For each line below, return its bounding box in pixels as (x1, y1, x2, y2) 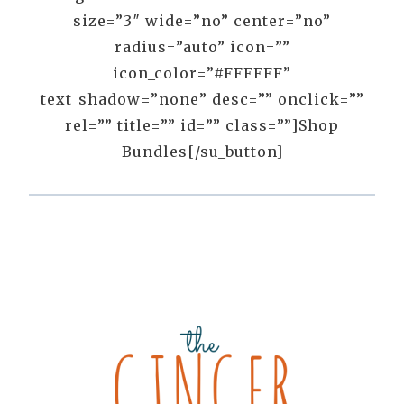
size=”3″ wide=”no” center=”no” (73, 11, 331, 30)
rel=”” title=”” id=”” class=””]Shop (65, 115, 339, 134)
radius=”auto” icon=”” (114, 37, 290, 56)
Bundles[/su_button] (121, 142, 283, 161)
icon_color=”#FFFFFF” (113, 63, 291, 82)
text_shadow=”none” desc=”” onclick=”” (40, 89, 364, 108)
